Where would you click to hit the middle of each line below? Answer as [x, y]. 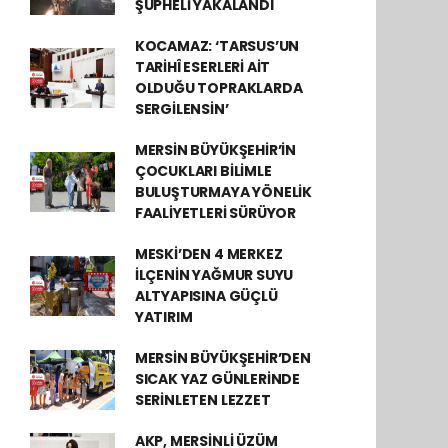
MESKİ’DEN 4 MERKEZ [208, 254]
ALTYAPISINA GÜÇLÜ [206, 296]
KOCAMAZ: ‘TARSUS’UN [217, 46]
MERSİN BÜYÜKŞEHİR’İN [215, 150]
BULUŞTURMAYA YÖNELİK [223, 192]
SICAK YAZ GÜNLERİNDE [217, 379]
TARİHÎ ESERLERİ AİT [202, 67]
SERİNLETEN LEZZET [202, 400]
